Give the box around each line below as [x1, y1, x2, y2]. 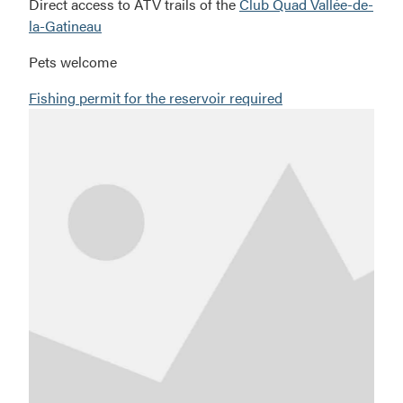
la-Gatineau [29, 14, 102, 36]
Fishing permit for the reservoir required [29, 86, 282, 108]
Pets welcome [29, 50, 117, 72]
